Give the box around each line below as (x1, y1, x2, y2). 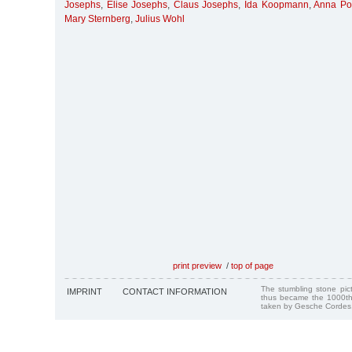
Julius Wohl (135, 13, 185, 25)
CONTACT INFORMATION (123, 286, 227, 296)
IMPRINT (67, 286, 102, 296)
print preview (173, 260, 222, 270)
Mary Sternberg (64, 13, 130, 25)
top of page (231, 260, 273, 270)
